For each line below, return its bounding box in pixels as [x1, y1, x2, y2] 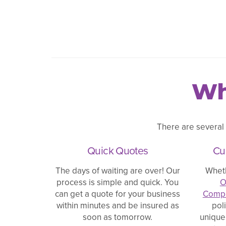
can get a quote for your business [55, 187, 181, 200]
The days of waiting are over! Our [55, 164, 180, 177]
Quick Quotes [87, 142, 148, 158]
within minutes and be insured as [56, 199, 179, 212]
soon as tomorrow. [83, 210, 153, 223]
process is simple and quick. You [56, 176, 179, 189]
